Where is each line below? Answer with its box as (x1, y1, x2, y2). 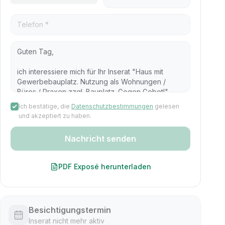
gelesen (155, 102, 179, 110)
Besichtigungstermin (29, 205, 111, 215)
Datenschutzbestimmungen (71, 102, 153, 110)
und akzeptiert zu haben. (19, 112, 91, 120)
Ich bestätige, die (19, 102, 70, 110)
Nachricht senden (65, 134, 136, 144)
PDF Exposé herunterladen (58, 162, 151, 171)
